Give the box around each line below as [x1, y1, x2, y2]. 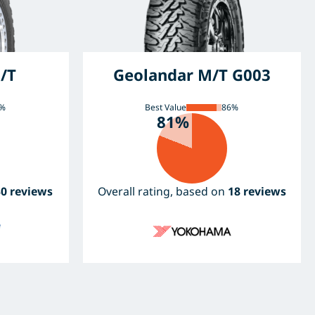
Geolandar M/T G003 [112, 64, 271, 86]
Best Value [145, 101, 187, 114]
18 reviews [227, 184, 286, 200]
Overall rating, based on [97, 184, 228, 200]
